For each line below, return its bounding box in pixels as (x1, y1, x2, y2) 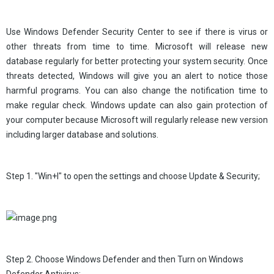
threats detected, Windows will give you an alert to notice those (6, 71, 268, 81)
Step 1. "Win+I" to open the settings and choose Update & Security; (6, 171, 260, 181)
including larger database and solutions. (6, 130, 158, 139)
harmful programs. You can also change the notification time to (6, 86, 268, 95)
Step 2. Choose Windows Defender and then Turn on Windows (6, 254, 243, 264)
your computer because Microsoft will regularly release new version (6, 115, 268, 125)
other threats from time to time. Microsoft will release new (6, 42, 268, 51)
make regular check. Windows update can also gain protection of (6, 100, 268, 110)
